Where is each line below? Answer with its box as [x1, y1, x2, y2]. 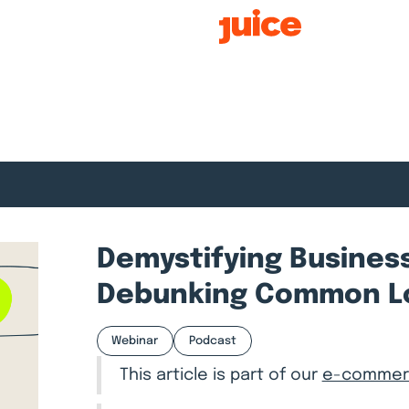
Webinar [111, 334, 159, 347]
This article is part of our [119, 367, 322, 384]
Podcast [189, 334, 237, 347]
